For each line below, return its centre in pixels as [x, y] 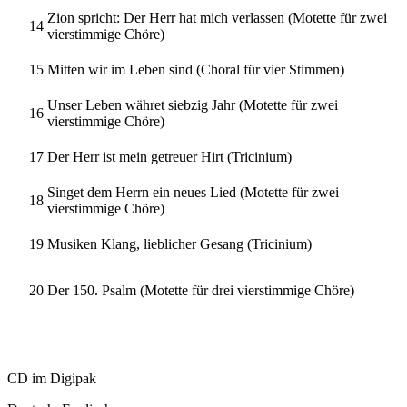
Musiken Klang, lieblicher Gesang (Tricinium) [179, 243]
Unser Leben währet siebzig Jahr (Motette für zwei [193, 104]
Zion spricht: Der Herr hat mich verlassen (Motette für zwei [217, 17]
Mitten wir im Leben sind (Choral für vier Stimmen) [196, 69]
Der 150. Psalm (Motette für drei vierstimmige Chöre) [201, 290]
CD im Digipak [52, 379]
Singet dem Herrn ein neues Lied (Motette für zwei [193, 192]
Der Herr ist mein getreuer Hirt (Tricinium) [169, 156]
